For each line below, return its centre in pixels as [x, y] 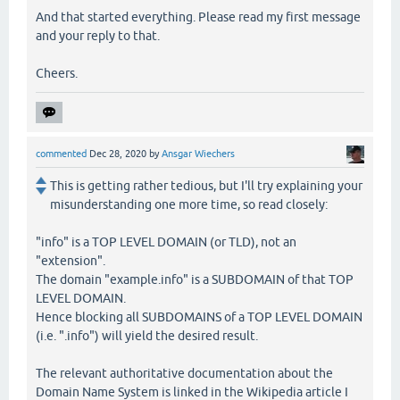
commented [61, 154]
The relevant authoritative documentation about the [184, 373]
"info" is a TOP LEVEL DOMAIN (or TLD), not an [166, 242]
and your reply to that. [98, 36]
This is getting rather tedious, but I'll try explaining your [206, 185]
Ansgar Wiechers [198, 154]
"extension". [71, 260]
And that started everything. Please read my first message [198, 17]
